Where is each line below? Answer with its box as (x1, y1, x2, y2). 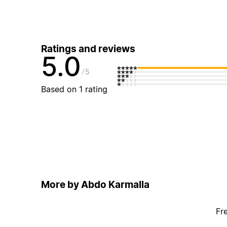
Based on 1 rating (41, 84, 107, 95)
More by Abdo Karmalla (41, 178, 149, 191)
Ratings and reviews (41, 43, 135, 55)
